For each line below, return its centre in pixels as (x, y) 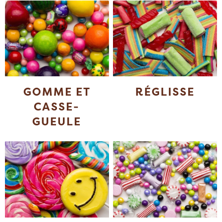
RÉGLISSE (165, 92)
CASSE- (57, 107)
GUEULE (57, 122)
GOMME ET (57, 92)
